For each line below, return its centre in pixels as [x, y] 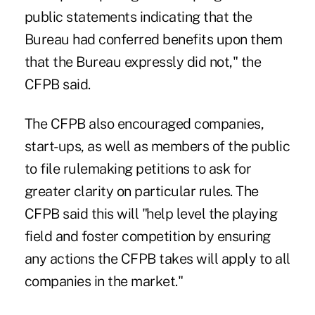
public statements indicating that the [138, 17]
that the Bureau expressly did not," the [143, 62]
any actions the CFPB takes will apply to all [157, 259]
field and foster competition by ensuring [147, 237]
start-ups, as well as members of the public [157, 147]
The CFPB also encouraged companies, [144, 124]
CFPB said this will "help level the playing [151, 214]
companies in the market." [104, 282]
